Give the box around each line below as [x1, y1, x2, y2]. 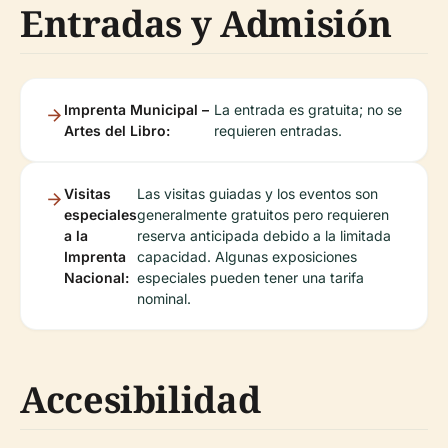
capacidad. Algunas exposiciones [137, 248, 357, 265]
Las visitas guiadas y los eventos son [137, 185, 378, 202]
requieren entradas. [214, 122, 343, 139]
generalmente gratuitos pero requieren [137, 206, 389, 223]
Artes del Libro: [64, 122, 170, 139]
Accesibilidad [20, 375, 261, 424]
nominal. [137, 290, 191, 307]
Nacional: [64, 269, 129, 286]
